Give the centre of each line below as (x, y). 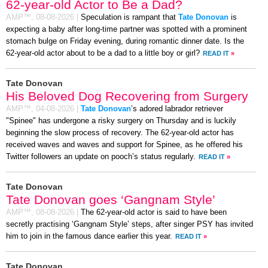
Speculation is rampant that (130, 18)
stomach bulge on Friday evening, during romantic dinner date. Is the (125, 42)
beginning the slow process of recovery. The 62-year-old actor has (120, 133)
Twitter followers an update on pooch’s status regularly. (101, 157)
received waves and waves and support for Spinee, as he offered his (124, 145)
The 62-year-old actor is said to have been (154, 213)
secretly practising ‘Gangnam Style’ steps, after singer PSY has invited (130, 225)
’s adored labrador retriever (177, 109)
